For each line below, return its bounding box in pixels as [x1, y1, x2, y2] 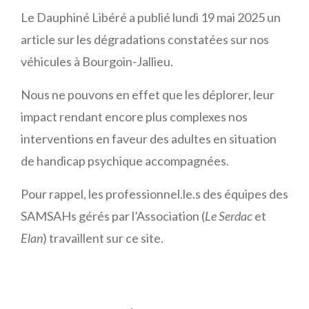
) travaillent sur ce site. [43, 230, 163, 246]
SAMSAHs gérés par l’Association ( [21, 208, 205, 223]
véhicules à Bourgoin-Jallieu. [21, 53, 173, 69]
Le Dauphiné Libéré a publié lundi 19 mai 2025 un [21, 9, 281, 25]
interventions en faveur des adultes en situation [21, 130, 277, 146]
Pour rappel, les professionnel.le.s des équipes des [21, 186, 288, 201]
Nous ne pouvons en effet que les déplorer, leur [21, 86, 275, 102]
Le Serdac [205, 208, 252, 223]
